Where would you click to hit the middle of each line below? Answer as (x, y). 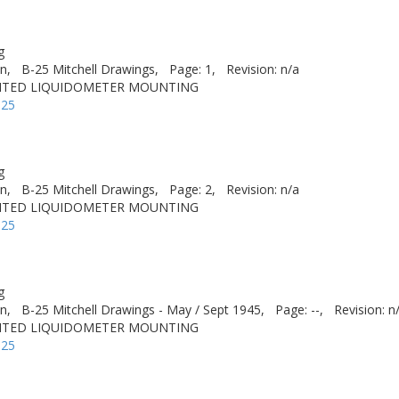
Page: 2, (192, 189)
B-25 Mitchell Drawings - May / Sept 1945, (143, 309)
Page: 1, (192, 69)
